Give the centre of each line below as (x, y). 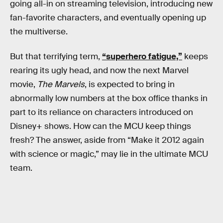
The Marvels (61, 84)
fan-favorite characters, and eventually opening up (108, 18)
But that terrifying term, (56, 56)
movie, (24, 84)
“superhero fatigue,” (142, 56)
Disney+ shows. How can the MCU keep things (101, 126)
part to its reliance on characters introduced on (102, 112)
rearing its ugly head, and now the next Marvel (99, 70)
